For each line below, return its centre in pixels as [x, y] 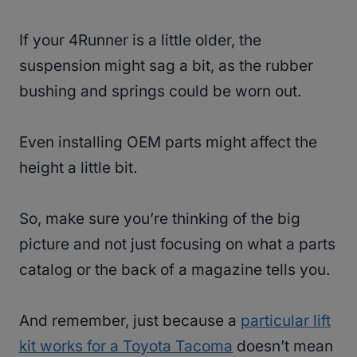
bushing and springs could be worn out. [160, 92]
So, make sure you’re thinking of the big [160, 219]
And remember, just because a [130, 321]
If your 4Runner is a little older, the [140, 41]
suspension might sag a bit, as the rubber [166, 66]
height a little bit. [80, 168]
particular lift [286, 321]
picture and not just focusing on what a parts [177, 245]
